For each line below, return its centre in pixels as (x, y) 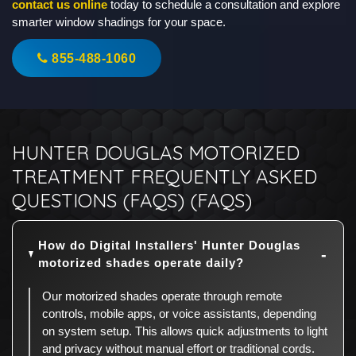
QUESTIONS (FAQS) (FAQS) (132, 201)
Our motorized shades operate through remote (162, 296)
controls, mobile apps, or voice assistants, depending (179, 314)
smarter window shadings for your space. (119, 22)
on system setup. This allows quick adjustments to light (185, 331)
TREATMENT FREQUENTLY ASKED (164, 177)
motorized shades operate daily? (141, 263)
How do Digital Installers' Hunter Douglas (169, 246)
